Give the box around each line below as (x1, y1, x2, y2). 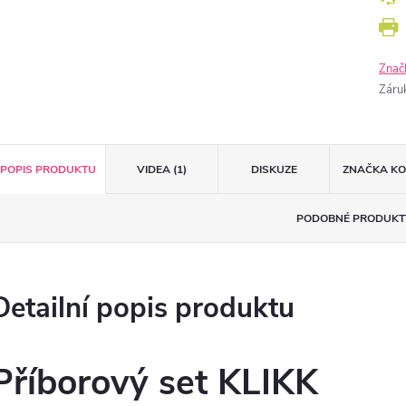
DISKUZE (250, 162, 297, 177)
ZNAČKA (342, 162, 388, 177)
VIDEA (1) (136, 162, 187, 177)
